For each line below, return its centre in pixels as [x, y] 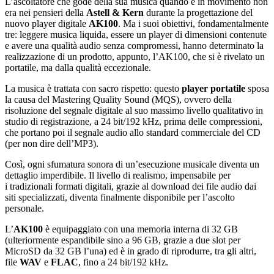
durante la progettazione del [198, 12]
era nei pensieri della [46, 12]
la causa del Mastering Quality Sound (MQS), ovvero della [118, 99]
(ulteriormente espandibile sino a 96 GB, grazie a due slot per [123, 240]
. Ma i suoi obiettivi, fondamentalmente [193, 23]
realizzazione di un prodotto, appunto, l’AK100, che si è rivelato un [135, 56]
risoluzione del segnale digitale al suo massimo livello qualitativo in [134, 110]
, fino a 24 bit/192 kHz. [123, 262]
